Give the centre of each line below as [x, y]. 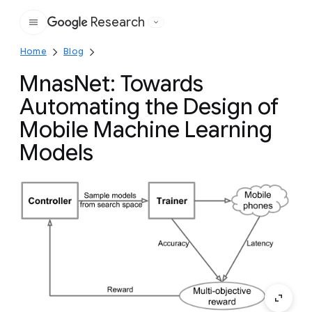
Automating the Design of [149, 107]
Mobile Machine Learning [146, 130]
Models [56, 153]
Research [118, 22]
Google [115, 30]
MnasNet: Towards [111, 84]
